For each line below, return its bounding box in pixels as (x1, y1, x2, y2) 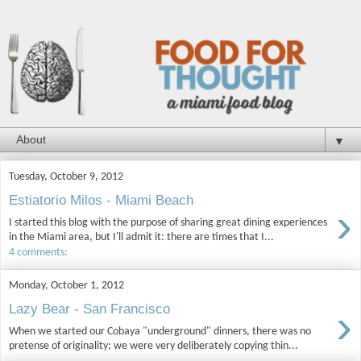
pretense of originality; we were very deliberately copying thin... (9, 340, 298, 353)
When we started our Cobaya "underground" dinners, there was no (9, 326, 311, 338)
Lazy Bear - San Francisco (9, 301, 170, 317)
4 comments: (9, 246, 68, 259)
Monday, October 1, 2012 (9, 279, 124, 292)
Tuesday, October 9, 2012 (9, 170, 123, 183)
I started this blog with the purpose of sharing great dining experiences (9, 216, 327, 229)
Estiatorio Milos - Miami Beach (9, 192, 193, 209)
